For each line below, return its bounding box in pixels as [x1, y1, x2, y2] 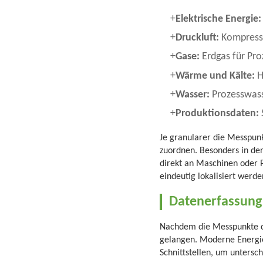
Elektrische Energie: [176, 14, 261, 25]
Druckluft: [176, 32, 219, 44]
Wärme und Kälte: [176, 70, 255, 82]
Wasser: [176, 89, 210, 100]
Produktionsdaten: [176, 107, 259, 119]
